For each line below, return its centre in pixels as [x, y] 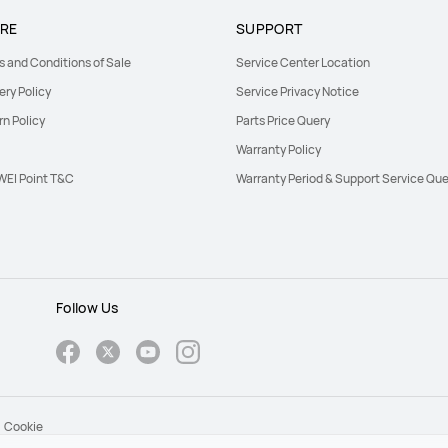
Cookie [23, 426]
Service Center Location [303, 62]
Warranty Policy [278, 149]
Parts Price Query [283, 120]
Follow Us [87, 307]
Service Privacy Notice [297, 91]
